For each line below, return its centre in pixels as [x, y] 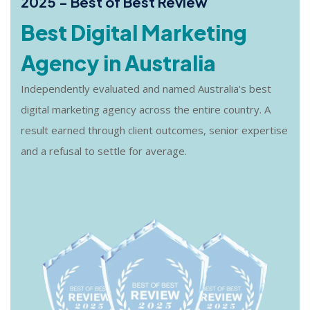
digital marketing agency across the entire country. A [146, 109]
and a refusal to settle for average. [104, 151]
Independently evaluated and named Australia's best [146, 88]
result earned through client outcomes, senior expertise [154, 130]
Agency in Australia [118, 63]
